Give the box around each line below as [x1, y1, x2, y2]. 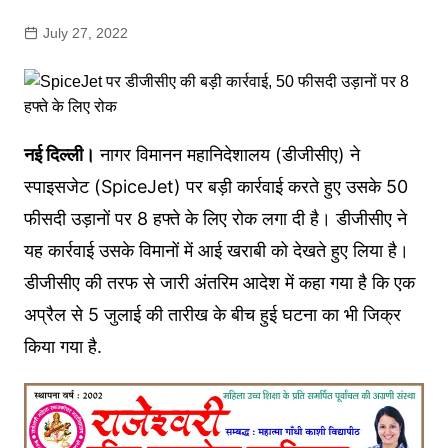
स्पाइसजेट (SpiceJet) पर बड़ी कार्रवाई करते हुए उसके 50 [23, 176, 408, 198]
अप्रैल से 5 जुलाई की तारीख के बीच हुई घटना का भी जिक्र [23, 304, 401, 326]
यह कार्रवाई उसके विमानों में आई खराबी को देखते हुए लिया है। [23, 240, 409, 262]
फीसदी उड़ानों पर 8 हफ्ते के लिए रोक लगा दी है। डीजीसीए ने [23, 208, 407, 230]
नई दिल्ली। [23, 144, 95, 166]
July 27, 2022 [42, 25, 128, 42]
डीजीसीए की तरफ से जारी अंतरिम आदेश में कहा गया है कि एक [23, 272, 415, 294]
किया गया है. [23, 336, 102, 358]
